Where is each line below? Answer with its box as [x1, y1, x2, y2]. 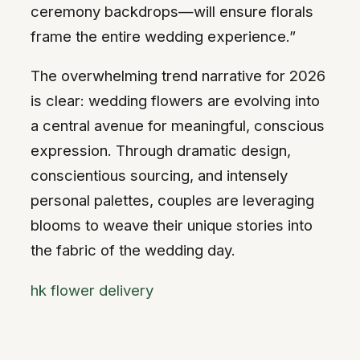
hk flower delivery [31, 280, 153, 299]
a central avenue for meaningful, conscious [31, 117, 325, 135]
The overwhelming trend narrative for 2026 [31, 67, 325, 85]
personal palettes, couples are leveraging [31, 191, 314, 210]
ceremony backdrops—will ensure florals [31, 2, 313, 20]
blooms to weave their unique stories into [31, 216, 313, 235]
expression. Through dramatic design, [31, 141, 291, 160]
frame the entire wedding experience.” [31, 27, 296, 45]
